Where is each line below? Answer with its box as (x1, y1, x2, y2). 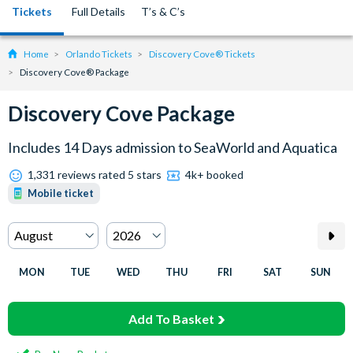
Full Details (72, 5, 125, 18)
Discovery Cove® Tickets (149, 49, 255, 59)
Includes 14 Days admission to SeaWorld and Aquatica (8, 139, 337, 156)
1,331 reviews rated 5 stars (28, 168, 162, 181)
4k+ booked (185, 168, 243, 181)
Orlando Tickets (65, 49, 132, 59)
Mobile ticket (28, 188, 94, 199)
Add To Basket (128, 311, 214, 326)
